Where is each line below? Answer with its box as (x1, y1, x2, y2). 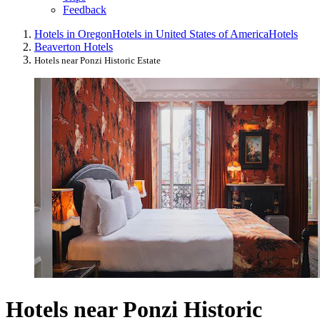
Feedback (63, 4, 106, 16)
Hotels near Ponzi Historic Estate (34, 55, 161, 66)
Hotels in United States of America (112, 28, 269, 41)
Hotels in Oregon (34, 28, 112, 41)
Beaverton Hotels (34, 41, 113, 54)
